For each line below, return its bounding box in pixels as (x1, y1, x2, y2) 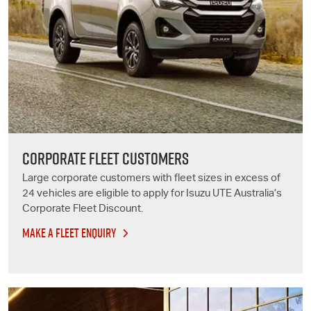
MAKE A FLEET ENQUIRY (22, 224, 116, 242)
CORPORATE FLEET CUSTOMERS (22, 146, 189, 170)
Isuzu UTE (186, 188, 232, 199)
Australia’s (232, 188, 282, 199)
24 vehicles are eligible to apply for (22, 188, 186, 199)
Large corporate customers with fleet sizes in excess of (22, 173, 280, 184)
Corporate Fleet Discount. (22, 203, 143, 215)
